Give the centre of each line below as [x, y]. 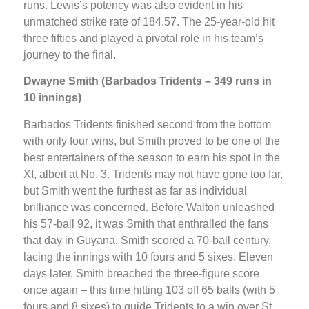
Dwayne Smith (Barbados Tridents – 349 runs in [148, 81]
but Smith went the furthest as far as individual [135, 190]
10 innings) [52, 98]
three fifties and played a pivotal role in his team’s [143, 38]
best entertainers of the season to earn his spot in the [152, 157]
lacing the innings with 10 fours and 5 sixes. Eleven [148, 257]
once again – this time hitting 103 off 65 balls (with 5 [149, 290]
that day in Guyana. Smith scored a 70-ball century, [147, 240]
